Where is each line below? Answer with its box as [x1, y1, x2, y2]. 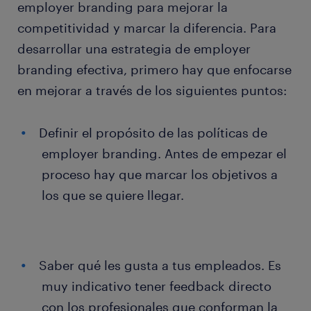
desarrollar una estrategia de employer [17, 41, 251, 57]
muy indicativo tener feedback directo [42, 278, 271, 294]
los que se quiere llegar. [42, 187, 184, 203]
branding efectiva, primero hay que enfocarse [17, 62, 292, 78]
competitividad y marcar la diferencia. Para [17, 20, 276, 36]
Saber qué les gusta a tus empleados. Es [39, 258, 281, 274]
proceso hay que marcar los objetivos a [42, 167, 278, 183]
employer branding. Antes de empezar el [42, 146, 287, 162]
